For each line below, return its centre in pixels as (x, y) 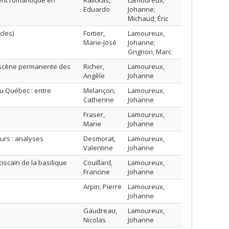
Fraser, (94, 114)
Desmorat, (99, 139)
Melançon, (99, 90)
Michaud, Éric (148, 18)
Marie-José (100, 42)
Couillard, (98, 163)
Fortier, (94, 33)
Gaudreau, (100, 211)
